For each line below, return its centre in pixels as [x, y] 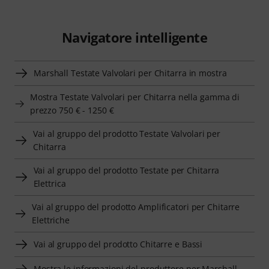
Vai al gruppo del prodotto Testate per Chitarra [126, 171]
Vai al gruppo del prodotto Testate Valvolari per [127, 134]
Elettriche [51, 220]
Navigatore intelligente [134, 38]
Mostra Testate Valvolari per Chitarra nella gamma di [135, 97]
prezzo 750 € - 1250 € [72, 110]
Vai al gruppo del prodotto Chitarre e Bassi [118, 244]
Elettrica [50, 184]
